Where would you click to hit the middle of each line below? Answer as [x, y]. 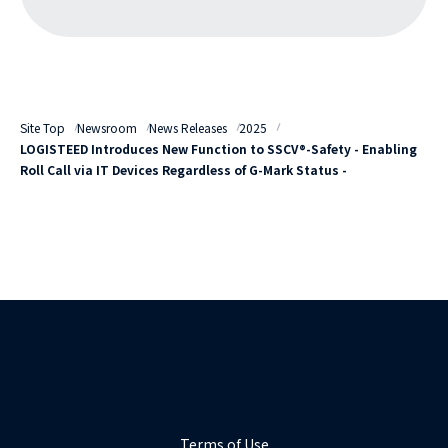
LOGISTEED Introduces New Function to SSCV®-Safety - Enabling [218, 148]
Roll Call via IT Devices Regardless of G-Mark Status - [183, 169]
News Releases [188, 127]
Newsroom [107, 127]
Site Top [42, 127]
